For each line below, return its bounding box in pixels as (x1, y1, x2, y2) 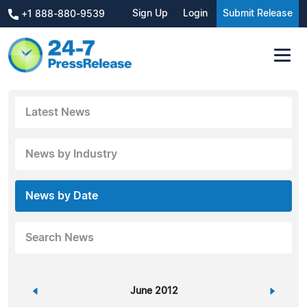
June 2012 (130, 286, 178, 296)
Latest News (25, 106, 90, 118)
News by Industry (25, 148, 117, 160)
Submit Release (223, 9, 293, 19)
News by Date (25, 190, 98, 201)
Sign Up (132, 9, 168, 19)
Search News (25, 232, 94, 243)
